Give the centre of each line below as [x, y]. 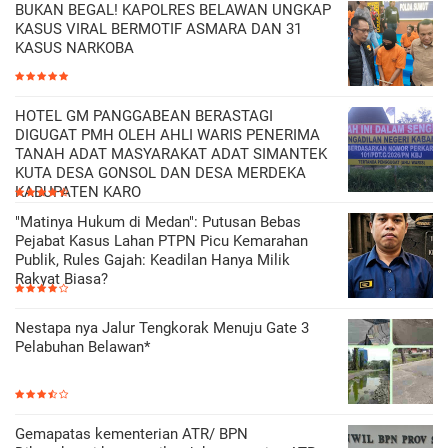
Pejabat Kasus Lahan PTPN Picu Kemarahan [161, 240]
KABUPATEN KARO [78, 191]
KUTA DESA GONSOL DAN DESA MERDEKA [160, 172]
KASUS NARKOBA [74, 47]
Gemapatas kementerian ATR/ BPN [131, 433]
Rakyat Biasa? [61, 278]
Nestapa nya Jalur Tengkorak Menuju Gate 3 [162, 327]
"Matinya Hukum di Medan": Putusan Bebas [158, 221]
